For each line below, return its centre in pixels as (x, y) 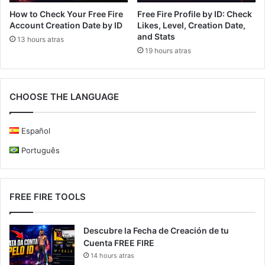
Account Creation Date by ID (66, 25)
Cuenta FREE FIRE (119, 243)
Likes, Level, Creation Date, (191, 25)
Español (35, 131)
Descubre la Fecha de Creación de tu (156, 231)
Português (40, 151)
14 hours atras (112, 256)
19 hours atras (168, 51)
